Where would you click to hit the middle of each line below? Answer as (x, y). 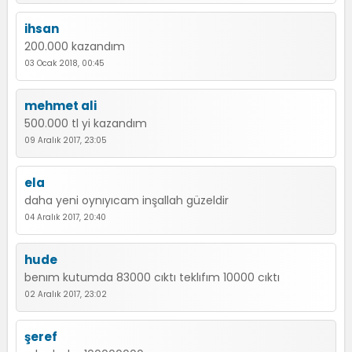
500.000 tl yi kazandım (86, 123)
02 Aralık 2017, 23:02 (66, 294)
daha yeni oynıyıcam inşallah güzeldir (126, 200)
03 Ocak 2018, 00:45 (64, 63)
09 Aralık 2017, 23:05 (66, 140)
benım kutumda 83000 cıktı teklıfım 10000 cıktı (152, 277)
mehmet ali (60, 106)
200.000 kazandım (75, 46)
